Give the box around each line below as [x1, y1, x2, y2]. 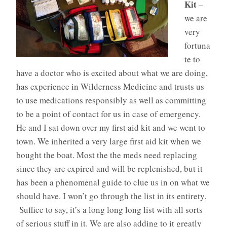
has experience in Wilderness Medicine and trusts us [16, 80, 204, 92]
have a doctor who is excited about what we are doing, [16, 66, 208, 79]
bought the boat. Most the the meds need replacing [16, 148, 197, 161]
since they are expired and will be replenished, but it [16, 162, 203, 174]
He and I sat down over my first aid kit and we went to [16, 121, 205, 133]
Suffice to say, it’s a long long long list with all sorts [16, 203, 203, 215]
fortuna [184, 39, 210, 51]
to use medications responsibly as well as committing [16, 94, 206, 106]
